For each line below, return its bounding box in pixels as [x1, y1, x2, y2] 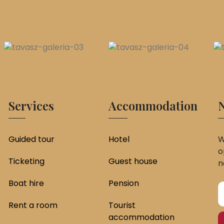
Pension [108, 177, 139, 189]
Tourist [108, 199, 135, 211]
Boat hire [8, 177, 44, 189]
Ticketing [8, 155, 44, 167]
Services [8, 97, 54, 113]
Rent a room [8, 199, 57, 211]
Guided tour [8, 133, 54, 145]
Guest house [108, 155, 157, 167]
